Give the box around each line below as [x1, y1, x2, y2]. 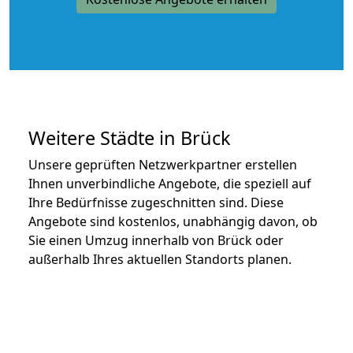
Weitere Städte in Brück [28, 124, 231, 150]
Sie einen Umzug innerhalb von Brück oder [28, 231, 284, 249]
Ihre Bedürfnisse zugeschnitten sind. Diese [28, 193, 284, 211]
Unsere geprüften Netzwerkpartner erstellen [28, 155, 297, 173]
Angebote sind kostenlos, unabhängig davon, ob [28, 212, 318, 230]
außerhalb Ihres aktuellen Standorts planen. [28, 250, 292, 268]
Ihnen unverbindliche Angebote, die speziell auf [28, 174, 311, 192]
